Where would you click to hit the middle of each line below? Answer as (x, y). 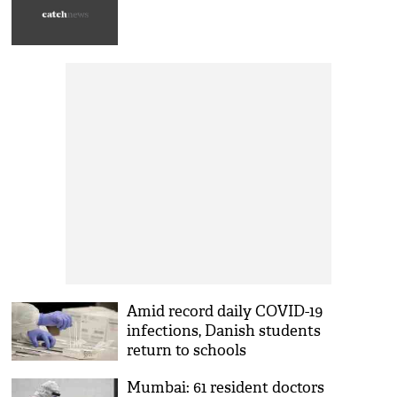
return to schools (187, 350)
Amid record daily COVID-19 (225, 311)
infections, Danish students (224, 331)
